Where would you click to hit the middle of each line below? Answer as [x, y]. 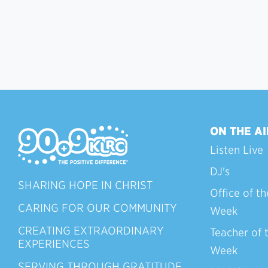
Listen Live [237, 150]
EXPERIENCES [54, 243]
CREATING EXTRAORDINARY [91, 230]
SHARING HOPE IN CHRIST [85, 185]
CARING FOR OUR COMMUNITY [98, 208]
